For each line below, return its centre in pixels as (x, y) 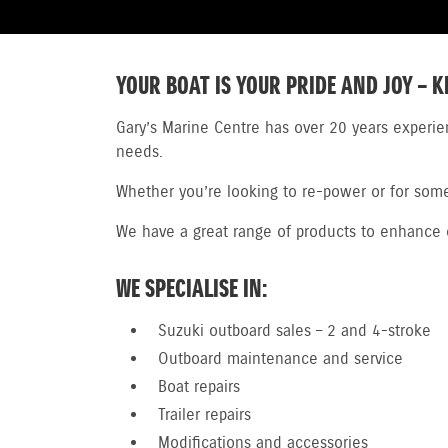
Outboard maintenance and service (280, 359)
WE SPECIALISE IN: (191, 289)
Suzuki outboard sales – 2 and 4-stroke (294, 331)
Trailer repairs (204, 415)
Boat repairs (199, 387)
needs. (139, 152)
